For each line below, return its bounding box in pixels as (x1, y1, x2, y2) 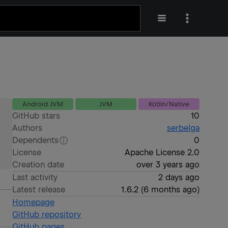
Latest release (12, 185, 66, 194)
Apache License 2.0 (124, 148, 199, 157)
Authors (12, 123, 43, 133)
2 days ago (158, 173, 199, 182)
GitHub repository (12, 210, 81, 219)
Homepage (12, 197, 55, 207)
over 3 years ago (136, 160, 199, 169)
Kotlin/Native (149, 100, 189, 108)
